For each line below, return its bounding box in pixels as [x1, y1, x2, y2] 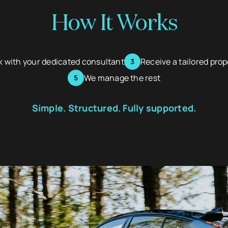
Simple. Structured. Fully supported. [32, 102, 196, 115]
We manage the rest [83, 72, 161, 83]
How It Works [50, 13, 178, 36]
